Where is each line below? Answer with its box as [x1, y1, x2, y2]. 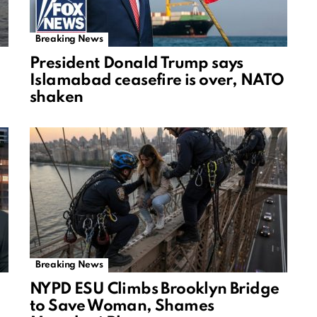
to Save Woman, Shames [30, 299, 214, 315]
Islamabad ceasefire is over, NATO [30, 73, 284, 89]
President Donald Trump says [30, 56, 243, 72]
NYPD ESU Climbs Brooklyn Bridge [30, 282, 279, 298]
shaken [30, 90, 83, 106]
